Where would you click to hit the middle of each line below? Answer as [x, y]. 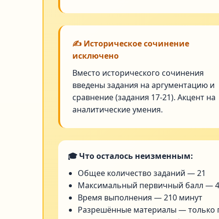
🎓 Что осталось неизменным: [131, 156]
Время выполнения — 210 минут [140, 197]
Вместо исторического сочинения [138, 73]
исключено [96, 56]
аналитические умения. [118, 109]
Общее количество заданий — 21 [142, 173]
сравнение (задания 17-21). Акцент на [144, 97]
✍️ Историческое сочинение [131, 44]
